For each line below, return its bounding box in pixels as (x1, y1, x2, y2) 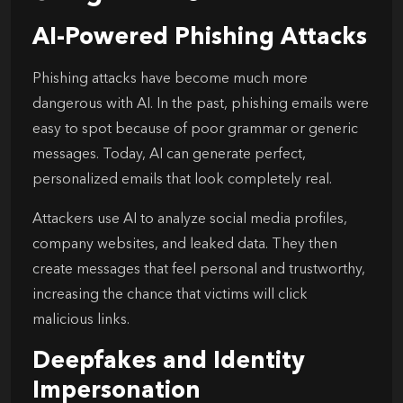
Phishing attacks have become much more (32, 71, 308, 86)
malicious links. (32, 312, 130, 327)
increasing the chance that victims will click (32, 287, 308, 302)
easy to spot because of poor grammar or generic (32, 121, 358, 137)
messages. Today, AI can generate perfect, (32, 147, 306, 162)
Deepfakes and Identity (32, 349, 305, 373)
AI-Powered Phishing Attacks (32, 25, 367, 49)
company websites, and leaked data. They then (32, 237, 337, 252)
